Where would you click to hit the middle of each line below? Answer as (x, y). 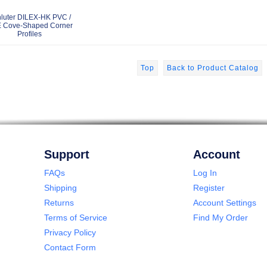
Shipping (60, 187)
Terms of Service (76, 217)
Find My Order (221, 217)
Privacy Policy (70, 232)
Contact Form (70, 247)
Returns (59, 202)
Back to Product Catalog (212, 68)
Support (67, 154)
